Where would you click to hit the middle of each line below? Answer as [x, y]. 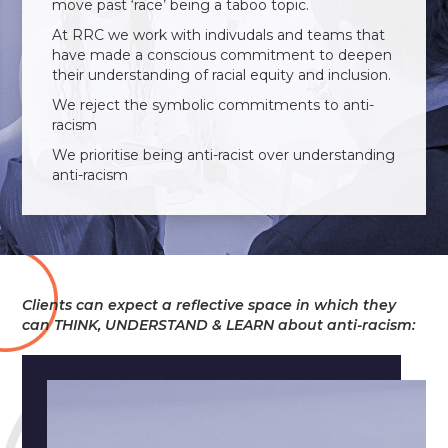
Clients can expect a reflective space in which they [209, 305]
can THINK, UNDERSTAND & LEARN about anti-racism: [219, 325]
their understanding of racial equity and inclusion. [222, 75]
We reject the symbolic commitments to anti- [213, 105]
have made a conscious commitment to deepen [222, 55]
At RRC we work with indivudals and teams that [219, 35]
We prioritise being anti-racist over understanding [224, 155]
